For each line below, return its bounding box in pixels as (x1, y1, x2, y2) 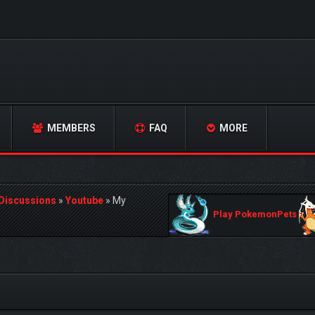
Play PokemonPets (211, 209, 299, 220)
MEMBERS (45, 122, 96, 134)
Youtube (65, 195, 103, 206)
